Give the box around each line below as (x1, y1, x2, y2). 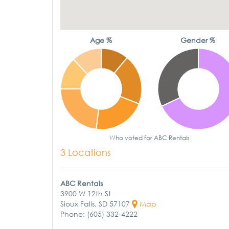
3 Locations (60, 147, 111, 158)
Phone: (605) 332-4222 (60, 210, 138, 218)
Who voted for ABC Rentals (109, 134, 190, 142)
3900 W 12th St (60, 189, 111, 198)
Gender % (180, 36, 216, 44)
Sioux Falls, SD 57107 (60, 199, 132, 208)
